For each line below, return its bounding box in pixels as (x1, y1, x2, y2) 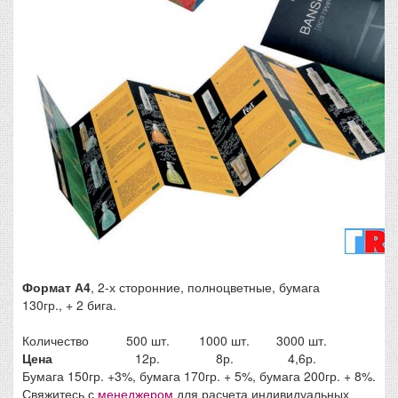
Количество (22, 331, 89, 349)
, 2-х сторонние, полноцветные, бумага (91, 278, 320, 296)
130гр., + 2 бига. (22, 296, 116, 314)
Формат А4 (22, 278, 91, 296)
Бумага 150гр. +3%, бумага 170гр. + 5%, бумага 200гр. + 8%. (22, 367, 376, 385)
